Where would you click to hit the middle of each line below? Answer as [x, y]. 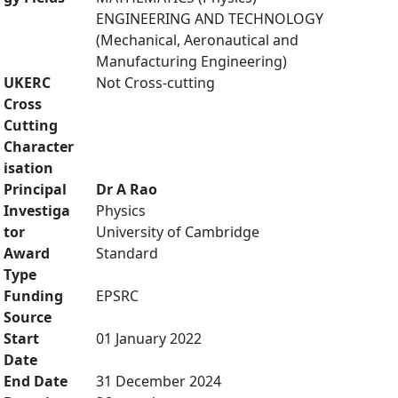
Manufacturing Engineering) [191, 61]
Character [39, 147]
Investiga [37, 211]
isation [28, 168]
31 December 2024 [159, 381]
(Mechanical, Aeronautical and [197, 40]
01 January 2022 [149, 338]
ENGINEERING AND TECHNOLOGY [210, 19]
